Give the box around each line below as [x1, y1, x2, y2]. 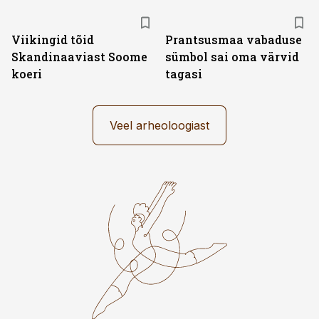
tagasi [165, 66, 202, 81]
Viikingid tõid [11, 32, 94, 47]
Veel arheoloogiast [110, 118, 209, 132]
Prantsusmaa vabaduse [165, 32, 302, 47]
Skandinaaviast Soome [11, 49, 147, 64]
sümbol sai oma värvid [165, 49, 299, 64]
